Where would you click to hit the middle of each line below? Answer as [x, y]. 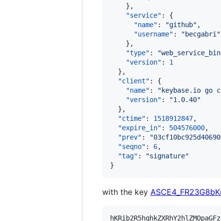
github [181, 25]
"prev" [130, 137]
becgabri [201, 34]
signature [167, 156]
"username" [153, 34]
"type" [138, 53]
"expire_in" [140, 128]
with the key [126, 192]
